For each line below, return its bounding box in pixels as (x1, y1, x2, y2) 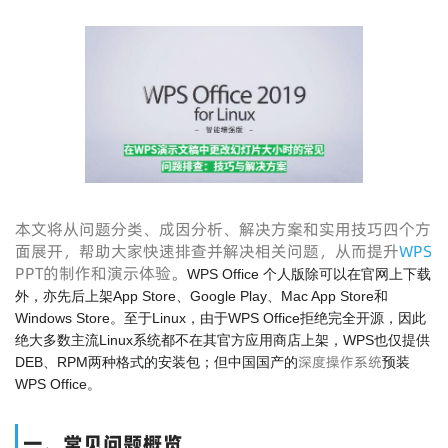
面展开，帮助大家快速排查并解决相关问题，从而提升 (15, 240, 399, 262)
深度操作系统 (298, 352, 382, 372)
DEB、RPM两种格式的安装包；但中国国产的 (15, 354, 298, 370)
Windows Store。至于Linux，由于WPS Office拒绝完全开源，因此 (15, 310, 426, 326)
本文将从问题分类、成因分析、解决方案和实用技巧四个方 (15, 218, 431, 240)
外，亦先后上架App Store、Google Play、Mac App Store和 (15, 288, 388, 304)
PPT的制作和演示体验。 (15, 262, 187, 284)
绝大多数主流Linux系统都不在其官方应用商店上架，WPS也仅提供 (15, 332, 430, 348)
